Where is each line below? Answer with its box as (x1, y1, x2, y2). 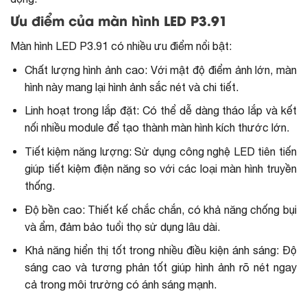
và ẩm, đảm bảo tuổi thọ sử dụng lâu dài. (24, 220, 220, 233)
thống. (24, 179, 55, 192)
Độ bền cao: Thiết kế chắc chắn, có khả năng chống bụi (24, 203, 297, 216)
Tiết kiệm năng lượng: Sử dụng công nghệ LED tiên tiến (24, 145, 297, 158)
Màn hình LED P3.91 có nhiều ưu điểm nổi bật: (10, 39, 232, 52)
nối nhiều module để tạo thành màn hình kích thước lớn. (24, 121, 289, 134)
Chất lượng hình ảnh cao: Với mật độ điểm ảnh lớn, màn (24, 63, 297, 76)
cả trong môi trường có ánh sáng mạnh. (24, 278, 217, 291)
